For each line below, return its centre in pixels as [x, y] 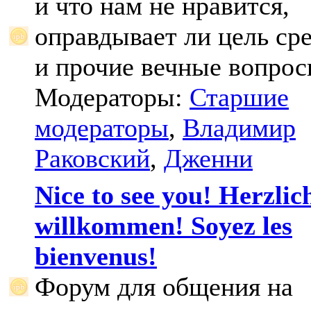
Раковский [92, 158]
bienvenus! [96, 256]
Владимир [239, 128]
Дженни [208, 158]
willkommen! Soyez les [163, 226]
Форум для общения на [164, 287]
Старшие [239, 97]
